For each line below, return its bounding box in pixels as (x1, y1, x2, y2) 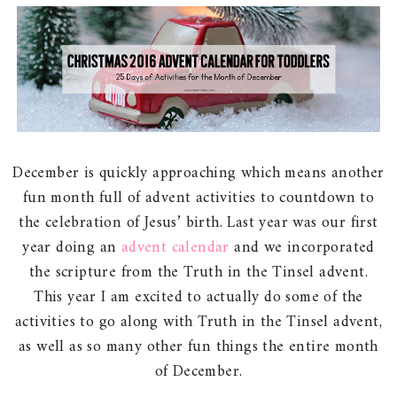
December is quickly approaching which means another (12, 159, 385, 187)
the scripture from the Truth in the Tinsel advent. (29, 258, 368, 286)
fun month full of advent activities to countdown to (22, 183, 375, 212)
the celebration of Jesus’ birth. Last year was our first (19, 208, 378, 237)
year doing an (22, 233, 121, 261)
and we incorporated (229, 233, 375, 261)
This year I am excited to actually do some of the (34, 283, 363, 311)
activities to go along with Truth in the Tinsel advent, (15, 307, 382, 336)
